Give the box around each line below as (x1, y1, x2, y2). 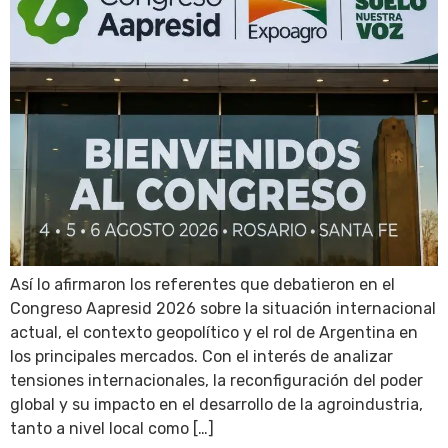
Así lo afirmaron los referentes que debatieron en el (10, 275, 395, 294)
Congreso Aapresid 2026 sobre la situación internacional (10, 299, 436, 318)
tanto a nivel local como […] (10, 419, 214, 438)
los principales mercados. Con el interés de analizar (10, 347, 393, 366)
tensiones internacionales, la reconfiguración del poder (10, 371, 423, 390)
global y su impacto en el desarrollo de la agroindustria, (10, 395, 423, 414)
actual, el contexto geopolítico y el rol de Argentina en (10, 323, 418, 342)
